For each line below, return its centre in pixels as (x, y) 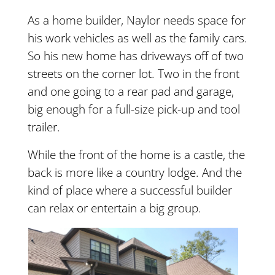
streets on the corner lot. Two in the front (133, 74)
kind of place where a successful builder (130, 190)
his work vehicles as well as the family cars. (137, 38)
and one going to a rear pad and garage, (130, 91)
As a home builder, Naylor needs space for (136, 20)
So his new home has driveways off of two (135, 56)
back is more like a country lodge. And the (134, 172)
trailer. (44, 127)
